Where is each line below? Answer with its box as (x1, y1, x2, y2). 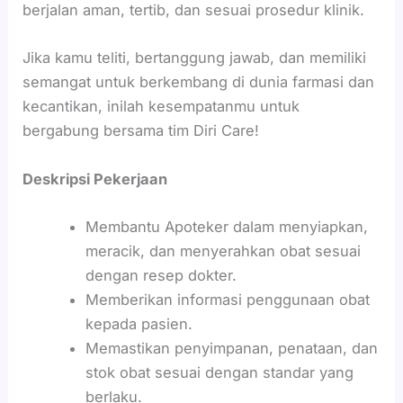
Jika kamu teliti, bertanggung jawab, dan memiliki (22, 49, 367, 67)
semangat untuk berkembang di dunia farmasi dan (22, 73, 375, 92)
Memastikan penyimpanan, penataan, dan (85, 338, 378, 357)
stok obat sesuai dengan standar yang (85, 363, 354, 381)
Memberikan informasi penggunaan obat (85, 290, 370, 309)
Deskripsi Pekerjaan (22, 169, 168, 188)
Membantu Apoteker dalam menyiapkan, (85, 217, 368, 236)
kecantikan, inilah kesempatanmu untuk (22, 97, 300, 116)
